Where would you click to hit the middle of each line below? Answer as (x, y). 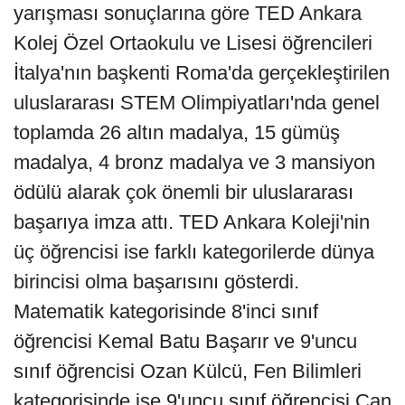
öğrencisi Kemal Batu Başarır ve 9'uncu (185, 342)
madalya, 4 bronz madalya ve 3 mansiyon (194, 163)
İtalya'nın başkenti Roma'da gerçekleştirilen (202, 73)
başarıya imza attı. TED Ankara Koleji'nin (192, 222)
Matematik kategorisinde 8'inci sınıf (166, 312)
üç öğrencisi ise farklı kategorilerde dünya (194, 252)
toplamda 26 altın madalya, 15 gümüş (177, 133)
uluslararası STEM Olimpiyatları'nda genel (197, 103)
